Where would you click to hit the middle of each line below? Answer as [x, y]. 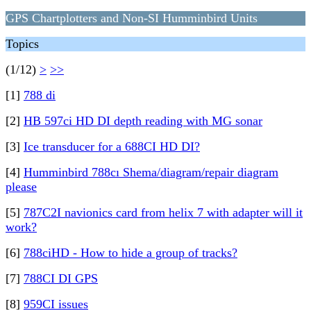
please [21, 187]
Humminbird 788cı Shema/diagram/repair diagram [151, 172]
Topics [22, 44]
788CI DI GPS [61, 278]
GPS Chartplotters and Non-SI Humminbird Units [132, 18]
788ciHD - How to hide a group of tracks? [131, 253]
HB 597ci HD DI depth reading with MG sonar [143, 121]
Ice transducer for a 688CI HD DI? [112, 146]
